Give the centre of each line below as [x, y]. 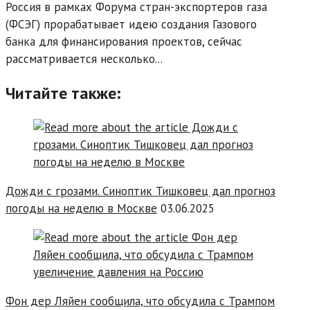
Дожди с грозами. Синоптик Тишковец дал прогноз [140, 191]
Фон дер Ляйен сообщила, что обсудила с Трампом [140, 301]
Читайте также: [63, 93]
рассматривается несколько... [84, 58]
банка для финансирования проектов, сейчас [124, 41]
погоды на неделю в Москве [81, 208]
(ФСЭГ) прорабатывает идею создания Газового [131, 24]
